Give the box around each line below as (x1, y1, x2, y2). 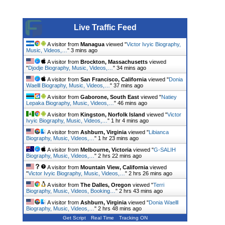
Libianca (149, 129, 169, 136)
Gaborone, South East (80, 94, 139, 100)
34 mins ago (117, 65, 146, 71)
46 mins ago (118, 100, 147, 106)
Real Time (90, 215, 114, 221)
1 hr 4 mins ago (111, 118, 149, 124)
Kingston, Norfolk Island (80, 111, 145, 118)
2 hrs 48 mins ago (98, 205, 142, 212)
